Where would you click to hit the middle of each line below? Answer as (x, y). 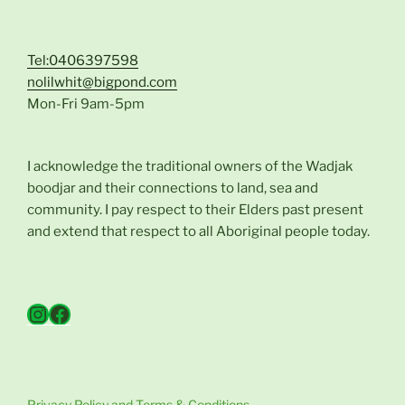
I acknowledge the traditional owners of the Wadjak (190, 166)
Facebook (97, 313)
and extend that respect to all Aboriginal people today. (198, 231)
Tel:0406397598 (83, 60)
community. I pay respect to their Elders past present (195, 209)
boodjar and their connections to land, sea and (173, 188)
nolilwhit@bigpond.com (102, 82)
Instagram (77, 313)
